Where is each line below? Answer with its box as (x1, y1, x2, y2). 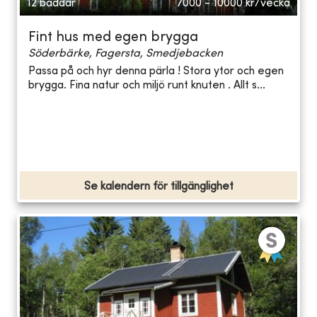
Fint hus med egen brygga (28, 30, 198, 45)
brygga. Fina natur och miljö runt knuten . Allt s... (28, 80, 265, 92)
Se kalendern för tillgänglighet (83, 180, 234, 192)
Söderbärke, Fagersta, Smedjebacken (28, 47, 223, 59)
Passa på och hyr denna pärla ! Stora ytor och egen (28, 66, 284, 78)
